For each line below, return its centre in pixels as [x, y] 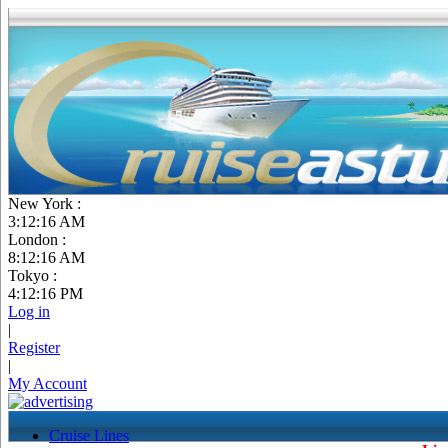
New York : [44, 203]
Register [34, 347]
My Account [47, 383]
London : [37, 239]
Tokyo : [32, 275]
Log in [29, 311]
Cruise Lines [89, 435]
